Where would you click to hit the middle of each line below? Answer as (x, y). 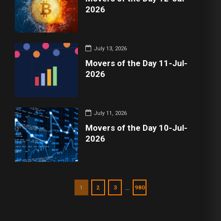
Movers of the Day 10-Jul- (137, 128)
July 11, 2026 (110, 113)
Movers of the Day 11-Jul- (137, 63)
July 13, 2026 (110, 48)
